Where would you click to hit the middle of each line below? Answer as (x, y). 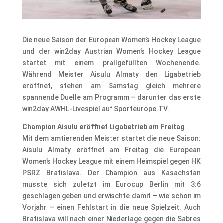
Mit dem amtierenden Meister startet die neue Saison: (111, 138)
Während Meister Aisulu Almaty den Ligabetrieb (111, 74)
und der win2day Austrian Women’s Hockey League (111, 51)
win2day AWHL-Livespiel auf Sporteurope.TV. (96, 108)
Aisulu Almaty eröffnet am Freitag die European (111, 150)
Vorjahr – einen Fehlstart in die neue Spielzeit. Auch (111, 207)
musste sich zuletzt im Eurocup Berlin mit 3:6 (111, 184)
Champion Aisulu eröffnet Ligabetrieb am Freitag (103, 127)
